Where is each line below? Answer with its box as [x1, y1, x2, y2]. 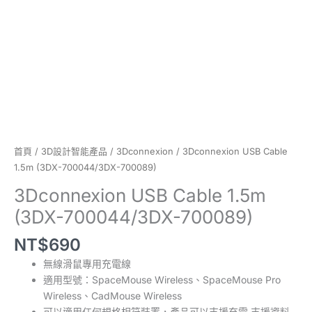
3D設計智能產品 [41, 146, 107, 157]
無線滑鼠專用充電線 [43, 258, 131, 270]
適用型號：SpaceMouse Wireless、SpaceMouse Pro [43, 274, 281, 286]
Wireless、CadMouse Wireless [43, 290, 182, 302]
